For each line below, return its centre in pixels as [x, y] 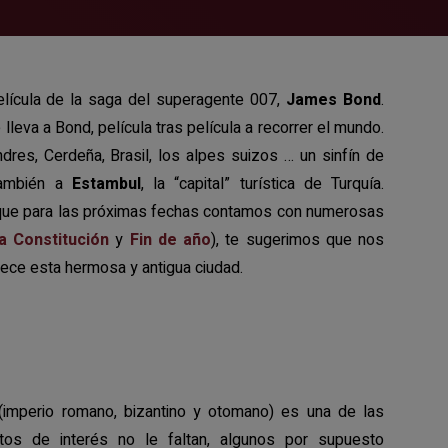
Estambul [106, 184]
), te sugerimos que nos [297, 240]
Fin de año [170, 240]
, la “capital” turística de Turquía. [262, 184]
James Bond [334, 100]
